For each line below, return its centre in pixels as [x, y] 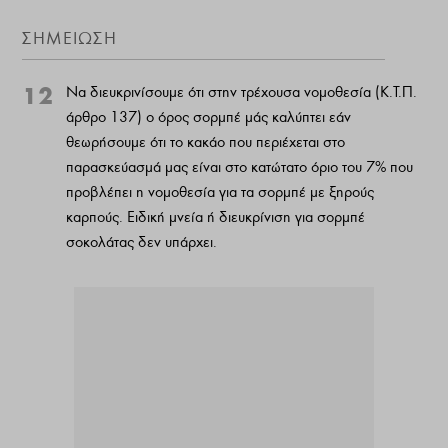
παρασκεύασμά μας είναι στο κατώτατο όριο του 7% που [240, 167]
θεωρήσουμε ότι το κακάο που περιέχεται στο [206, 142]
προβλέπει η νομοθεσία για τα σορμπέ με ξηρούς [220, 192]
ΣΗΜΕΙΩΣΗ [70, 39]
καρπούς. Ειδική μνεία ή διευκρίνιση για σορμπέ [216, 217]
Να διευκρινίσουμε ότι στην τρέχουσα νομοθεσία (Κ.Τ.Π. [242, 92]
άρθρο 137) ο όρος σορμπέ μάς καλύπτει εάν [209, 117]
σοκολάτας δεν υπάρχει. [142, 242]
